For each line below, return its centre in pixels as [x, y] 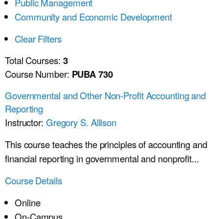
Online [28, 202]
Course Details [33, 180]
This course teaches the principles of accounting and [106, 144]
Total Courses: [34, 60]
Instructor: [25, 122]
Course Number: [38, 74]
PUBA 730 [92, 74]
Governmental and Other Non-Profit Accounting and [106, 95]
